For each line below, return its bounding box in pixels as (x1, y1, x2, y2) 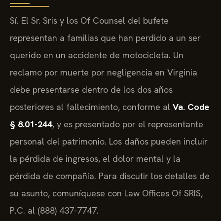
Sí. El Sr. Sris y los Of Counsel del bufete (10, 14, 169, 26)
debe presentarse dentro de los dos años (10, 83, 173, 95)
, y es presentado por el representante (52, 118, 203, 130)
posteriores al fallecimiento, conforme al (10, 101, 173, 112)
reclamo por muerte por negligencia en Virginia (10, 66, 197, 78)
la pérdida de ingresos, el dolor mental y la (10, 152, 181, 164)
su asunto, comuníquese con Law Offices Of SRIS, (10, 187, 203, 199)
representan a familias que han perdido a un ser (10, 32, 201, 43)
